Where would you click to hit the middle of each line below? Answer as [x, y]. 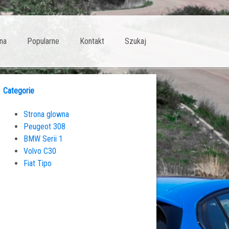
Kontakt [92, 41]
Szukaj [135, 41]
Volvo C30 [40, 151]
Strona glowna [46, 114]
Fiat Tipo [38, 163]
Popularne [43, 41]
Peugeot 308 [44, 126]
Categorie [19, 91]
